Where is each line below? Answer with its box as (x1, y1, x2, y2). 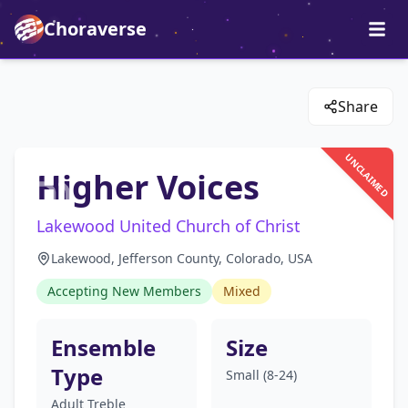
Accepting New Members (47, 282, 201, 300)
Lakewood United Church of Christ (36, 215, 301, 237)
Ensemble (51, 332, 156, 362)
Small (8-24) (226, 366, 297, 383)
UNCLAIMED (342, 150, 391, 199)
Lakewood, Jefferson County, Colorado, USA (51, 250, 312, 267)
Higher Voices (36, 165, 260, 209)
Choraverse (44, 16, 147, 41)
